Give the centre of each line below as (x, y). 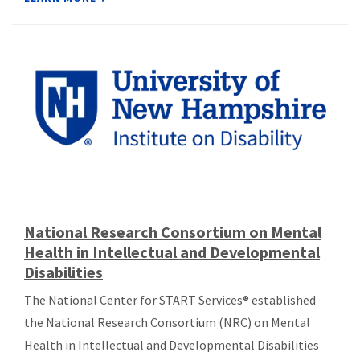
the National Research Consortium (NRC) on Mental (167, 322)
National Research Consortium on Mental (173, 231)
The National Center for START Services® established (170, 299)
